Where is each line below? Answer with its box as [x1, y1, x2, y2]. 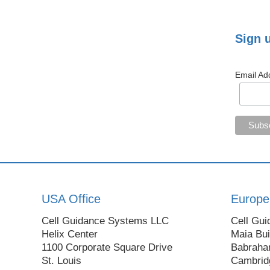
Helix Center [42, 228, 98, 240]
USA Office [42, 192, 101, 206]
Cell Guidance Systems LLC [42, 215, 169, 227]
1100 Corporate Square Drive [42, 241, 172, 253]
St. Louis [42, 254, 81, 266]
